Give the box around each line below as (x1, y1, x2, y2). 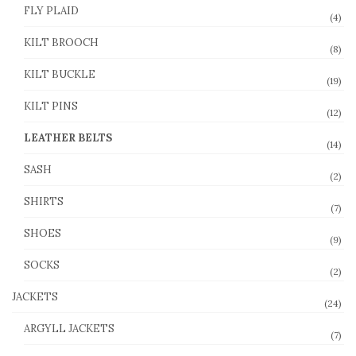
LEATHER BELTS (24, 130, 112, 145)
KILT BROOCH (24, 35, 99, 49)
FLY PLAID (24, 3, 79, 17)
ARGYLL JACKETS (24, 321, 114, 335)
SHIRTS (24, 194, 64, 208)
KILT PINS (24, 99, 78, 113)
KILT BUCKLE (24, 67, 95, 81)
